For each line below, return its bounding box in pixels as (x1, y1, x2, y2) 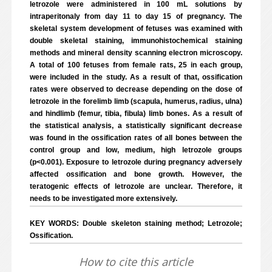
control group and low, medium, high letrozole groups (30, 146, 242, 154)
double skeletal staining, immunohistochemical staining (30, 36, 242, 45)
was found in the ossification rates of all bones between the (30, 134, 242, 142)
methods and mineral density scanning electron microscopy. (30, 49, 242, 57)
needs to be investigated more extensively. (30, 194, 177, 203)
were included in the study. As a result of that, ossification (30, 73, 242, 81)
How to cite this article (79, 254, 193, 269)
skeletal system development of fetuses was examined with (30, 24, 242, 33)
